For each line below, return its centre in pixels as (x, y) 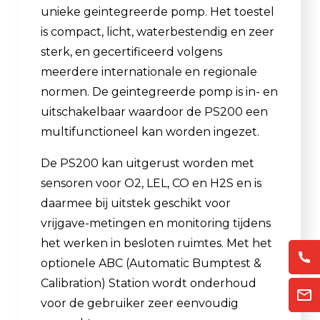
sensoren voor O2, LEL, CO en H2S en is (151, 183)
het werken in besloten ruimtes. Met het (156, 243)
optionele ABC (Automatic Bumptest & (151, 263)
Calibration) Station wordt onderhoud (149, 283)
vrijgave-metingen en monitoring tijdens (156, 223)
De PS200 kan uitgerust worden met (147, 163)
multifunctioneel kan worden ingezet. (150, 131)
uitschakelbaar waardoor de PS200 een (154, 111)
